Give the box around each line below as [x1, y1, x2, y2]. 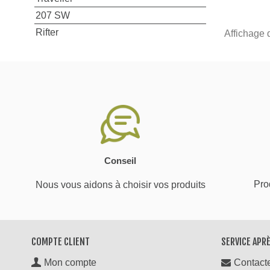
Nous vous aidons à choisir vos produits [35, 179, 206, 190]
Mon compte [44, 257, 96, 268]
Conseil [104, 155, 136, 166]
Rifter [35, 27, 58, 37]
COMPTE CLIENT [31, 235, 90, 248]
